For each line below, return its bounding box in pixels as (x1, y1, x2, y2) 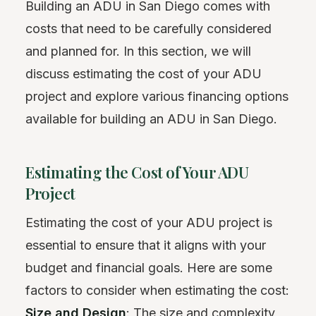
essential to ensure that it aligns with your (25, 237, 266, 253)
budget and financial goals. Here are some (25, 260, 272, 275)
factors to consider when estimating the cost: (25, 282, 289, 298)
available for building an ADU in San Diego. (25, 111, 277, 126)
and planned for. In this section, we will (25, 43, 251, 59)
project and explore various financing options (25, 88, 288, 104)
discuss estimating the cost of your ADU (25, 66, 262, 81)
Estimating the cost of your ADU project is (25, 214, 272, 230)
